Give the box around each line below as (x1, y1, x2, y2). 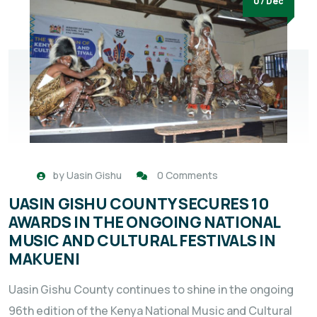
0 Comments (157, 168, 218, 183)
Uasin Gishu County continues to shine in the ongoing (8, 282, 294, 298)
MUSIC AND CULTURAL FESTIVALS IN (8, 230, 276, 252)
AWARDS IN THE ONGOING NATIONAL (8, 212, 281, 234)
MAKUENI (8, 248, 80, 270)
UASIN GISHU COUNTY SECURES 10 (8, 193, 270, 215)
